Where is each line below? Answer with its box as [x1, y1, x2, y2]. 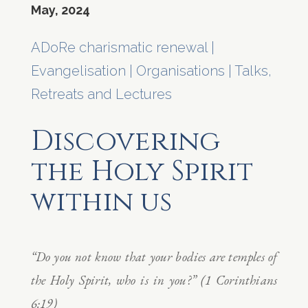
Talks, [234, 62, 272, 79]
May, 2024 [30, 2, 90, 17]
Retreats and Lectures [30, 85, 172, 102]
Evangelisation [30, 62, 126, 79]
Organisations [135, 62, 225, 79]
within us [30, 183, 172, 221]
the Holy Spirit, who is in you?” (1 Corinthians [30, 271, 278, 289]
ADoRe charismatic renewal [30, 38, 208, 56]
